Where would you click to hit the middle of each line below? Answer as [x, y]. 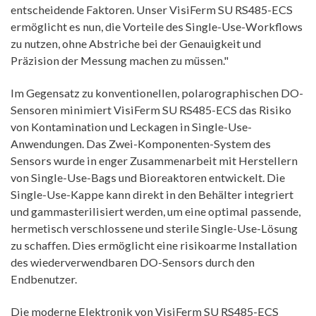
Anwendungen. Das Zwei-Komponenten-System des [141, 144]
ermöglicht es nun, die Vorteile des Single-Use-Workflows [157, 27]
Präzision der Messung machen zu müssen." [120, 61]
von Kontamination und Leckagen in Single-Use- [131, 127]
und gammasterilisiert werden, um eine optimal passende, [156, 212]
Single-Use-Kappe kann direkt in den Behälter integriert [152, 195]
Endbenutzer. [44, 279]
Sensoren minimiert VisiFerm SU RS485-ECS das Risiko [151, 110]
